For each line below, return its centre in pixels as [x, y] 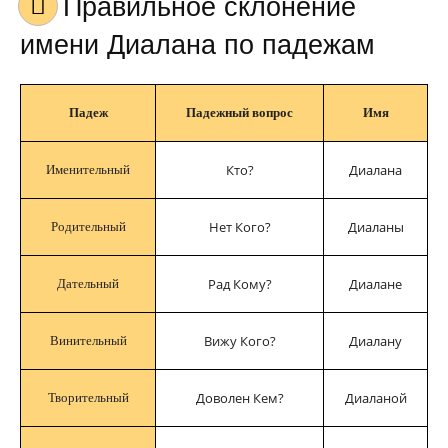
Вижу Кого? [239, 341]
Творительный [88, 397]
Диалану [375, 341]
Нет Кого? [239, 227]
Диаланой [375, 398]
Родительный [88, 226]
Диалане [375, 284]
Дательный [88, 283]
